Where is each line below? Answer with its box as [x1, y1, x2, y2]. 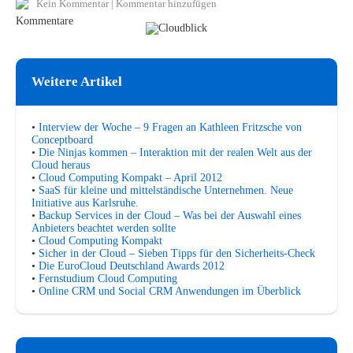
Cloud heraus [32, 158, 90, 171]
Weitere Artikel [32, 73, 122, 89]
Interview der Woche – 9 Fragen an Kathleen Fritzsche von [39, 121, 302, 133]
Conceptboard [32, 133, 93, 146]
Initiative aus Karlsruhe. [32, 196, 139, 209]
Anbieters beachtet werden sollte [32, 221, 176, 234]
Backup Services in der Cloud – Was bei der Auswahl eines [39, 209, 301, 221]
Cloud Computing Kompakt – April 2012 [39, 171, 222, 184]
